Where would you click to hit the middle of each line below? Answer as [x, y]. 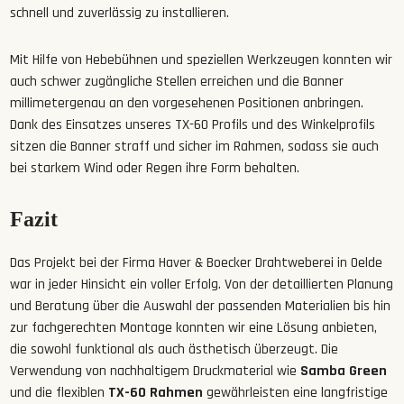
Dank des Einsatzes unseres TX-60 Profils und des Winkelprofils [193, 124]
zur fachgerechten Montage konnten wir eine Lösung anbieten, [194, 327]
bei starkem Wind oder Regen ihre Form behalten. [155, 168]
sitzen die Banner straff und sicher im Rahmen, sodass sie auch [195, 146]
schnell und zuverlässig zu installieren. [120, 13]
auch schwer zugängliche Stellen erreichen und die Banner [177, 81]
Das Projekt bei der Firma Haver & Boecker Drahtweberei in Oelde [197, 262]
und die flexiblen [60, 392]
